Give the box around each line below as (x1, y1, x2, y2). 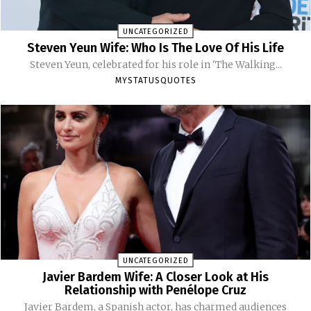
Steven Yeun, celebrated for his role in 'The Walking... (29, 58, 282, 72)
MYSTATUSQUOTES (115, 76, 196, 86)
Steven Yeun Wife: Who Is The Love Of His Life (27, 40, 284, 56)
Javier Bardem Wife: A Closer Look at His (42, 269, 269, 285)
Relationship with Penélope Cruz (65, 283, 246, 299)
